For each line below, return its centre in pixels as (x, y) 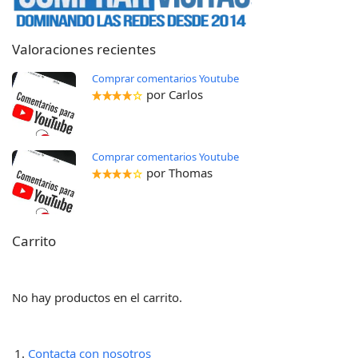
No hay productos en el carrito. (97, 298)
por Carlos (174, 95)
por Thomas (179, 173)
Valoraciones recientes (84, 50)
